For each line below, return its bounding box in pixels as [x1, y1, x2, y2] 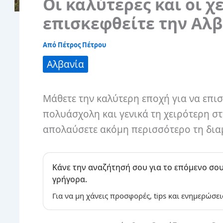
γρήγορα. [52, 173, 87, 185]
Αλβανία [47, 58, 84, 71]
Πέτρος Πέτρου [58, 40, 106, 49]
